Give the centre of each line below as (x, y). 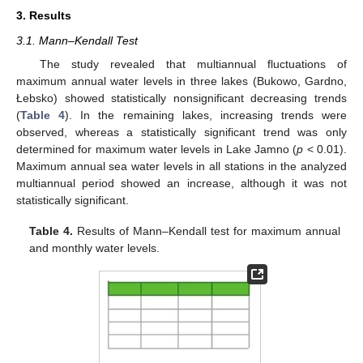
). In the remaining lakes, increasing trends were (206, 115)
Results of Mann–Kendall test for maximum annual (207, 231)
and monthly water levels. (95, 248)
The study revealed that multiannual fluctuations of (193, 64)
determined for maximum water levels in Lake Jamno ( (157, 149)
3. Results (44, 16)
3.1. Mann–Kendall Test (77, 41)
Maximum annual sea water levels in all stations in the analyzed (181, 166)
